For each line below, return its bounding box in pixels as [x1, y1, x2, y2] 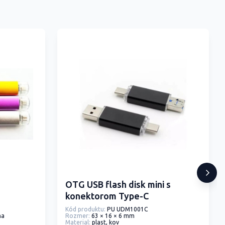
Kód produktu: [65, 206, 105, 213]
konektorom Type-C [65, 191, 149, 202]
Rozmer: [65, 212, 90, 219]
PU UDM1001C [107, 206, 148, 213]
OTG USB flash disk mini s [65, 179, 171, 190]
